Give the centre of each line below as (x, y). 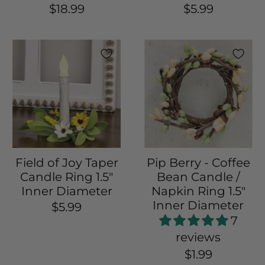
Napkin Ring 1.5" (198, 191)
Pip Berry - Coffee (198, 163)
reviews (198, 237)
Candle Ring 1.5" (67, 177)
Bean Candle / (198, 177)
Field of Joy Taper (67, 163)
